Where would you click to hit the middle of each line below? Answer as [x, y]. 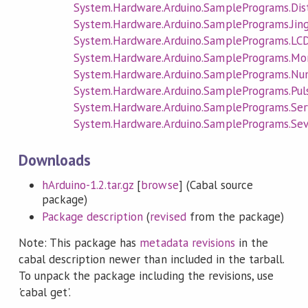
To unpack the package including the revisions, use [146, 276]
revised [168, 216]
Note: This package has [79, 243]
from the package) [235, 216]
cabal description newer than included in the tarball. [151, 260]
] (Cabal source [216, 185]
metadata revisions [187, 243]
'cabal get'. [45, 293]
